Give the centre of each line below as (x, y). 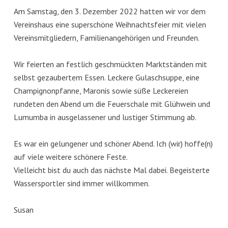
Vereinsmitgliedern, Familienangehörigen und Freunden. (106, 37)
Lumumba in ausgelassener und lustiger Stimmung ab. (105, 117)
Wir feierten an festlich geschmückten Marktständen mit (110, 64)
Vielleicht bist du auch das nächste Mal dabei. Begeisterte (111, 170)
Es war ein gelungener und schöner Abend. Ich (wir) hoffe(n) (113, 143)
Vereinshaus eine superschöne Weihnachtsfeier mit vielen (110, 24)
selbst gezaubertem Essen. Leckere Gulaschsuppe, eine (106, 77)
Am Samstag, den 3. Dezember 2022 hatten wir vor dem (109, 11)
